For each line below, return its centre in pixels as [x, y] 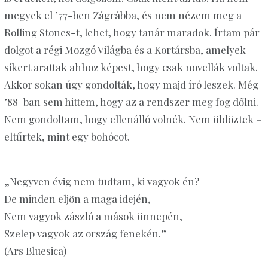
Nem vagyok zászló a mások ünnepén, [93, 216]
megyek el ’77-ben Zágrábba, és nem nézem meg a [123, 15]
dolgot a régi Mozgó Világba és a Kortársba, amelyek [125, 49]
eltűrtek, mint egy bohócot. [68, 136]
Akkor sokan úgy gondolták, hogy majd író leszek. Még [131, 84]
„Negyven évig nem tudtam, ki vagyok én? [101, 181]
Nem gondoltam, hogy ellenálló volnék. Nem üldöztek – [133, 119]
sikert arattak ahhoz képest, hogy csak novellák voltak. [131, 67]
